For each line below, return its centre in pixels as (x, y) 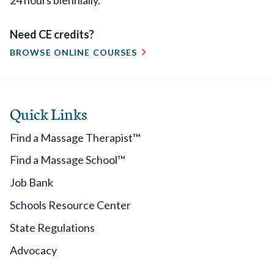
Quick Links (49, 113)
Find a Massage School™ (68, 160)
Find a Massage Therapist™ (75, 138)
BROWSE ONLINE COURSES (74, 52)
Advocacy (33, 250)
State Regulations (52, 228)
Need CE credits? (52, 34)
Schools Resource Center (70, 205)
